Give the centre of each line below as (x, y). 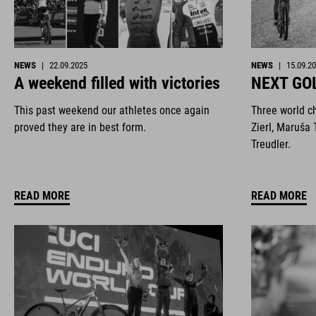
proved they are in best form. (80, 127)
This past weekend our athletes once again (112, 110)
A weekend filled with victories (117, 83)
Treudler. (271, 144)
